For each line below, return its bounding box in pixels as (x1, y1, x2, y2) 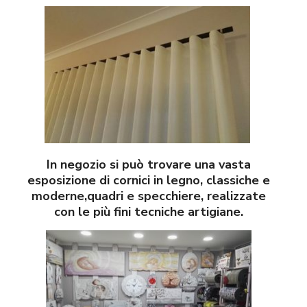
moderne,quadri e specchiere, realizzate (31, 188, 266, 205)
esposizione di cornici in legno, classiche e (27, 172, 270, 189)
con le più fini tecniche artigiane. (53, 204, 243, 221)
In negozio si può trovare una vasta (46, 156, 251, 173)
